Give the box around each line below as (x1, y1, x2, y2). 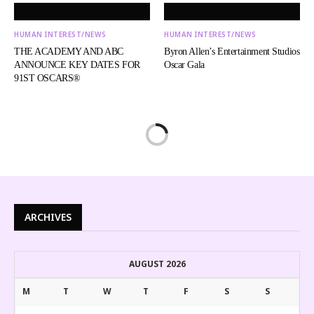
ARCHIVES (25, 210, 71, 224)
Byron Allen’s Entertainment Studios (164, 46, 300, 57)
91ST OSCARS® (14, 73, 81, 84)
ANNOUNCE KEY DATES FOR (14, 60, 140, 71)
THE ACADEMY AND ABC (14, 46, 124, 57)
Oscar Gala (164, 60, 205, 71)
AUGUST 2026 (128, 258, 186, 271)
